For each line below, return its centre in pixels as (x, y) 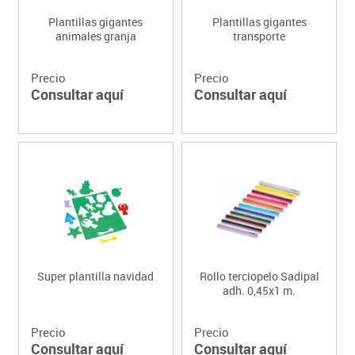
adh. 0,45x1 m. (260, 290)
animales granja (95, 36)
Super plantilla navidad (96, 276)
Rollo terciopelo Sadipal (259, 276)
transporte (260, 36)
